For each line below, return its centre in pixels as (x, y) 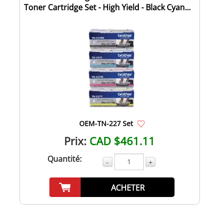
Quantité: (64, 159)
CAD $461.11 (122, 141)
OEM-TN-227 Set (106, 123)
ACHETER (128, 187)
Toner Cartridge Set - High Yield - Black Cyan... (107, 7)
